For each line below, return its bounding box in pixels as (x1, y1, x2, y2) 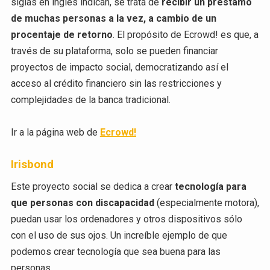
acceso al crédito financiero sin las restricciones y (10, 77, 222, 89)
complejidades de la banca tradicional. (10, 93, 171, 105)
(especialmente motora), (154, 197, 259, 209)
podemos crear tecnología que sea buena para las (10, 246, 221, 258)
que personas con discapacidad (10, 197, 154, 209)
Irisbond (10, 158, 54, 172)
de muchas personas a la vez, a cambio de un (10, 12, 216, 24)
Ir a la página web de (10, 126, 100, 138)
